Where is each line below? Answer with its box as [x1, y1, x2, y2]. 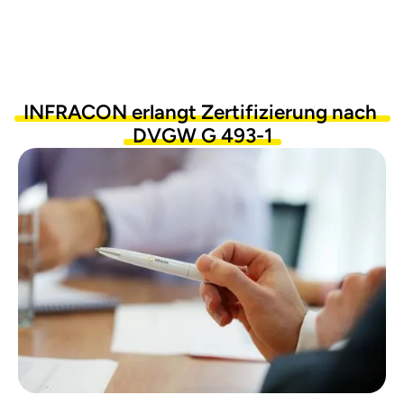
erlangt [131, 100, 197, 124]
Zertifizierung [200, 100, 327, 124]
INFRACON [23, 100, 127, 124]
